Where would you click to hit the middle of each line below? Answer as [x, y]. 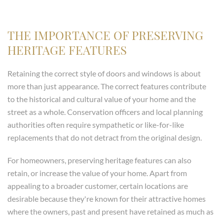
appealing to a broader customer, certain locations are [98, 186]
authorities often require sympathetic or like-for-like [96, 125]
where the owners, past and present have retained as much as [110, 212]
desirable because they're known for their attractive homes [107, 199]
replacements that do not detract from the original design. [105, 138]
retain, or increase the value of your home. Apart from [97, 173]
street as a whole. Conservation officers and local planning [105, 112]
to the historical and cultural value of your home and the [102, 99]
